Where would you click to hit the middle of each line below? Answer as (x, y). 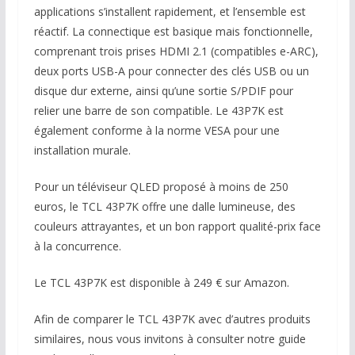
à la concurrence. (77, 246)
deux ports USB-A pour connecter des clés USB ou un (171, 71)
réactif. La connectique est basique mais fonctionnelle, (173, 31)
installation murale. (82, 150)
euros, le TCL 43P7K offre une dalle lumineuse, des (164, 206)
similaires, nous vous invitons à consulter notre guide (170, 339)
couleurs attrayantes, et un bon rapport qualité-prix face (177, 226)
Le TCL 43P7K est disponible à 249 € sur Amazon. (161, 282)
